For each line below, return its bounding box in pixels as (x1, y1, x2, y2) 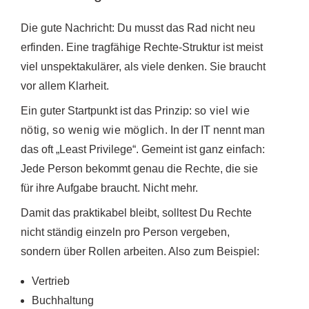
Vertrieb (32, 275, 70, 287)
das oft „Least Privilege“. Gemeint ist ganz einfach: (21, 143, 265, 155)
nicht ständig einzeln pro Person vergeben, (21, 226, 230, 238)
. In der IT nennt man (164, 123, 265, 136)
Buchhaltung (32, 294, 94, 306)
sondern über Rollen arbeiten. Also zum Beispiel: (21, 245, 259, 257)
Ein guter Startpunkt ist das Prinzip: (21, 104, 195, 117)
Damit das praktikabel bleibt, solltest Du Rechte (21, 206, 252, 219)
